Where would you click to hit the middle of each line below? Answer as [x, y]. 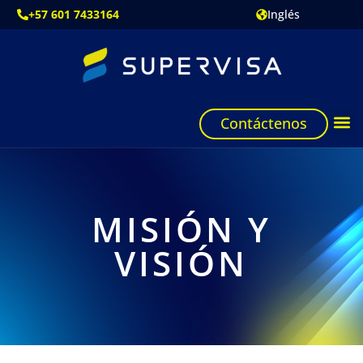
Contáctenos [264, 124]
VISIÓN [181, 263]
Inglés [284, 14]
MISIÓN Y [181, 228]
